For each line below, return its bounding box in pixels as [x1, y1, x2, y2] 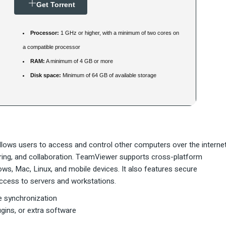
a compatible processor [23, 44, 80, 50]
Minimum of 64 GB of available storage [61, 72, 156, 79]
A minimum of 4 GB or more [45, 58, 113, 65]
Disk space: [30, 72, 61, 79]
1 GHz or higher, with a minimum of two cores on [59, 30, 179, 36]
